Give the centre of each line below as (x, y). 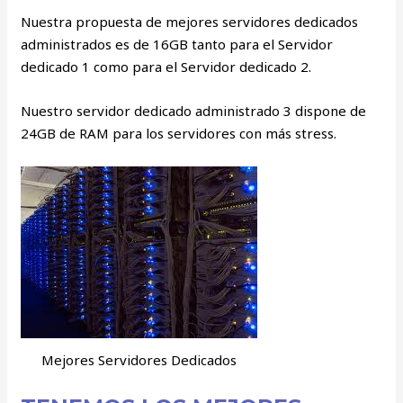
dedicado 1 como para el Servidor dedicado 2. (166, 67)
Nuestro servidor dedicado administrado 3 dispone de (194, 111)
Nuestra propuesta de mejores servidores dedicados (190, 22)
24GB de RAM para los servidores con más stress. (179, 134)
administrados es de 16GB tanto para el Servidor (177, 45)
